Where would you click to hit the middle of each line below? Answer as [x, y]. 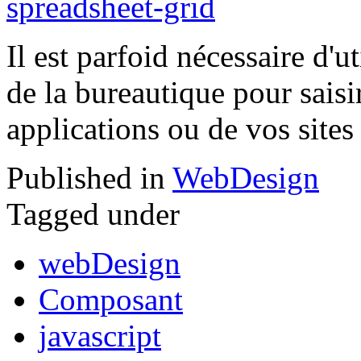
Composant [111, 300]
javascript [100, 336]
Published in [86, 178]
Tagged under [93, 214]
